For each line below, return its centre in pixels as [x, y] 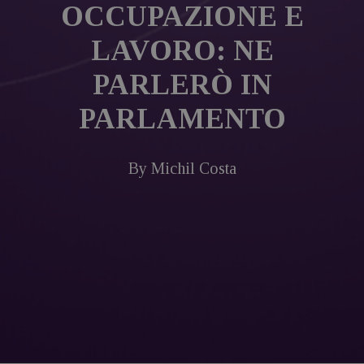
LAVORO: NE [182, 51]
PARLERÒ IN [182, 85]
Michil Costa [193, 168]
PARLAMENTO [182, 119]
